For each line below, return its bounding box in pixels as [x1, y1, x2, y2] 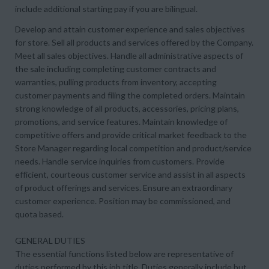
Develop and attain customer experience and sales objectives [15, 24, 245, 34]
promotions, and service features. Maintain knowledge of [15, 116, 228, 127]
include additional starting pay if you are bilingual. [15, 4, 198, 14]
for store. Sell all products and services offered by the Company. [15, 37, 253, 47]
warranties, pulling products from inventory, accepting [15, 77, 217, 87]
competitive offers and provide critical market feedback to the [15, 130, 247, 140]
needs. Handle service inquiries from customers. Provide [15, 156, 225, 166]
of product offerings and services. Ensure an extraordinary [15, 183, 232, 193]
